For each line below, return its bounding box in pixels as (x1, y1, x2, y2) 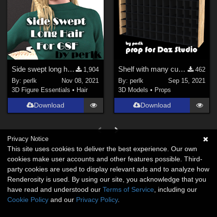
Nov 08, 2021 (62, 77, 99, 85)
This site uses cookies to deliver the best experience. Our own (7, 145, 197, 153)
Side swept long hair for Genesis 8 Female (67, 64, 75, 73)
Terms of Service (103, 186, 154, 193)
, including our (154, 186, 197, 193)
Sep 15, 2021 (168, 77, 205, 85)
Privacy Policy (76, 196, 118, 203)
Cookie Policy (7, 196, 48, 203)
